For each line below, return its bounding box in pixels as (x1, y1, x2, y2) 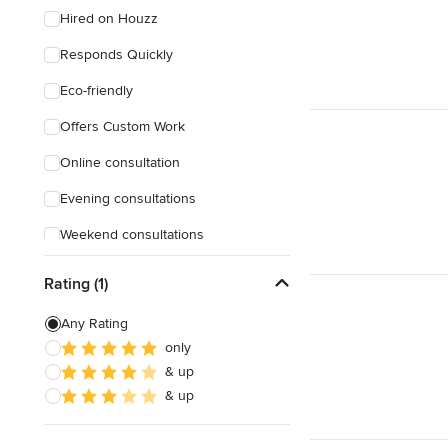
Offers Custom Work (60, 118, 185, 135)
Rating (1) (44, 273, 108, 294)
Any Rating (61, 315, 128, 332)
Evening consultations (60, 190, 196, 207)
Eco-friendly (60, 82, 133, 99)
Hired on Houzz (60, 10, 158, 27)
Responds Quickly (60, 46, 173, 63)
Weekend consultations (60, 226, 204, 243)
